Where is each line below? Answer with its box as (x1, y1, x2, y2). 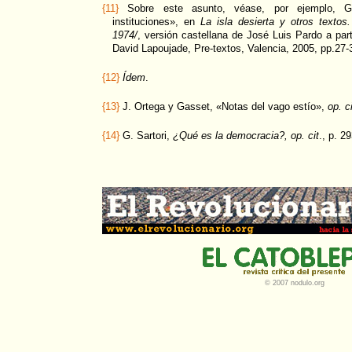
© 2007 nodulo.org (265, 278, 324, 287)
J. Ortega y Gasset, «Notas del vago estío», (119, 100, 328, 112)
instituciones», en (112, 15, 201, 27)
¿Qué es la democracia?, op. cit (173, 129, 319, 141)
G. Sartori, (119, 129, 173, 141)
